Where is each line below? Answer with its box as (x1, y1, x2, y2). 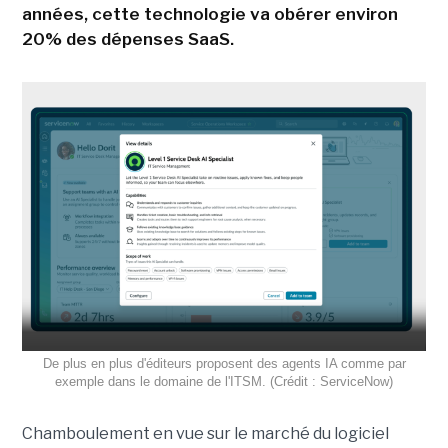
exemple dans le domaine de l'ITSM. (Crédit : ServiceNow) (55, 374, 393, 390)
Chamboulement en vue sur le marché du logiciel (21, 424, 389, 444)
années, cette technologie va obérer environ (21, 3, 398, 24)
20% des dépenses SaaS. (21, 28, 234, 49)
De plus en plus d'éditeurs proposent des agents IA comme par (42, 356, 406, 372)
